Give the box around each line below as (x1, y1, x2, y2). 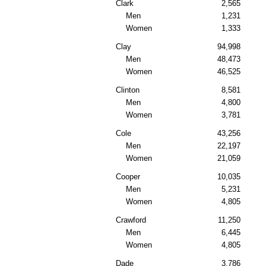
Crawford (116, 216, 146, 225)
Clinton (116, 85, 140, 95)
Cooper (116, 172, 140, 182)
